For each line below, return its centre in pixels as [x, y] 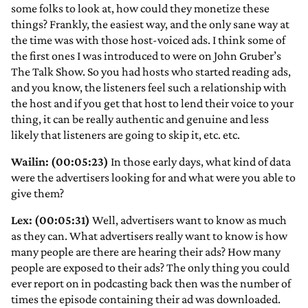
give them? [37, 194]
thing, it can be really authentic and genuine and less [140, 119]
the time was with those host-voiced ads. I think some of [148, 40]
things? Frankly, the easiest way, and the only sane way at [150, 24]
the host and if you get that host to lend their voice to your [152, 103]
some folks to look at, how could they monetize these [140, 9]
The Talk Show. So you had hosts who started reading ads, [151, 72]
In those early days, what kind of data [200, 162]
